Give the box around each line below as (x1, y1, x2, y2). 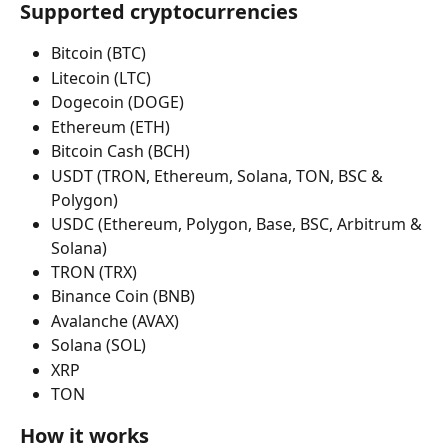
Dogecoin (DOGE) (51, 91, 184, 114)
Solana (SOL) (51, 334, 146, 357)
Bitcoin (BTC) (51, 42, 146, 65)
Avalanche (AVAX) (51, 309, 179, 332)
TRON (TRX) (51, 260, 137, 283)
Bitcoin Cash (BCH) (51, 140, 190, 163)
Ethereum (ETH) (51, 115, 170, 138)
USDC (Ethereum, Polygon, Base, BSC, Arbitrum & (51, 212, 426, 235)
